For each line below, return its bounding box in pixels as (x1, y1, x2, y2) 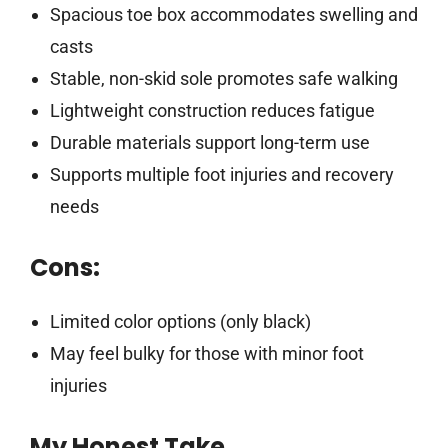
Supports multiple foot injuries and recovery (49, 164, 394, 186)
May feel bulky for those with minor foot (49, 343, 364, 365)
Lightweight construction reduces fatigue (49, 100, 375, 122)
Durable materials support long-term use (49, 132, 370, 154)
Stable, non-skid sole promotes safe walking (49, 68, 398, 90)
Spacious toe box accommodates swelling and (49, 4, 418, 26)
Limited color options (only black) (49, 311, 311, 333)
